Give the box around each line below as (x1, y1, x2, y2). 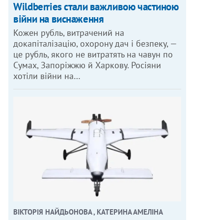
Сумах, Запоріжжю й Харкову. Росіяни (13, 59, 162, 71)
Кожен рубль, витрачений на (13, 27, 125, 38)
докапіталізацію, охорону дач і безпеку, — (13, 37, 178, 49)
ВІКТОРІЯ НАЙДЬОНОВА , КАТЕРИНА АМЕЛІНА (13, 207, 164, 217)
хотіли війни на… (13, 70, 81, 82)
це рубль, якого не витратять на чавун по (13, 48, 173, 60)
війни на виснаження (13, 12, 104, 26)
